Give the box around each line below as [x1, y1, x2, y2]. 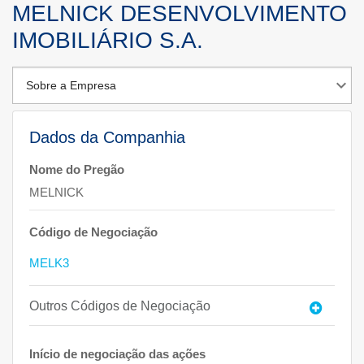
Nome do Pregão [29, 162, 124, 176]
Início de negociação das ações [29, 347, 206, 361]
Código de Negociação [29, 225, 158, 239]
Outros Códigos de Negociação [29, 299, 210, 313]
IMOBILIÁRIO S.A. [12, 28, 203, 53]
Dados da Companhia [29, 128, 185, 146]
